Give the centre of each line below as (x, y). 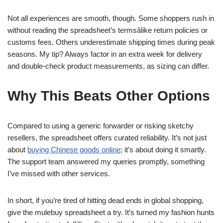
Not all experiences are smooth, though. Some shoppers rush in (111, 18)
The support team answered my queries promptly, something (106, 162)
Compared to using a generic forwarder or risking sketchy (101, 126)
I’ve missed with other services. (59, 173)
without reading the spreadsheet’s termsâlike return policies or (108, 30)
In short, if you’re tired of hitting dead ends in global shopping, (106, 200)
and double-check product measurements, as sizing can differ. (108, 66)
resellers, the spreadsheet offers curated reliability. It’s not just (107, 138)
